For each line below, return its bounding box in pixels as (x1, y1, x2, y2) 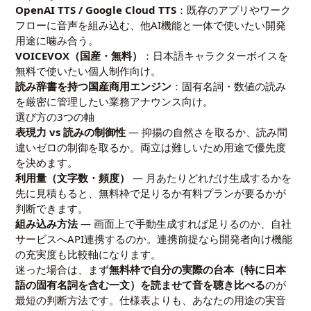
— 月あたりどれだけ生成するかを (130, 171, 292, 185)
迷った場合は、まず (15, 262, 110, 276)
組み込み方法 (15, 217, 78, 230)
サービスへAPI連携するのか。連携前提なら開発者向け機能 (15, 232, 293, 246)
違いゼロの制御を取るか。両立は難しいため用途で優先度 (15, 140, 287, 154)
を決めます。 (15, 155, 78, 169)
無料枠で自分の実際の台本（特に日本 (109, 262, 287, 276)
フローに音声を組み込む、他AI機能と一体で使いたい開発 (15, 18, 287, 32)
